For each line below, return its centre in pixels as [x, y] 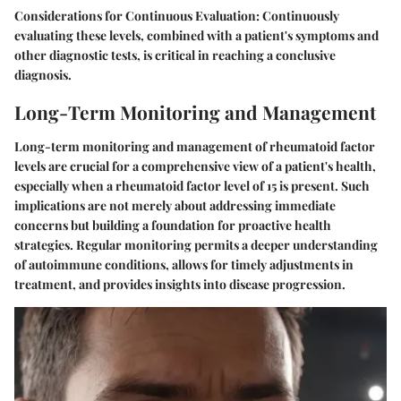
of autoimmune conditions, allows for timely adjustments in [184, 264]
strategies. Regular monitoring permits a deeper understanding [196, 244]
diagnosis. [43, 75]
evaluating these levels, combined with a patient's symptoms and [196, 36]
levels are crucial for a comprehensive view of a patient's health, [195, 166]
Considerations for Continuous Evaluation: [137, 16]
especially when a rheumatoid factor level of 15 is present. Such [192, 185]
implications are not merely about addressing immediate [175, 205]
